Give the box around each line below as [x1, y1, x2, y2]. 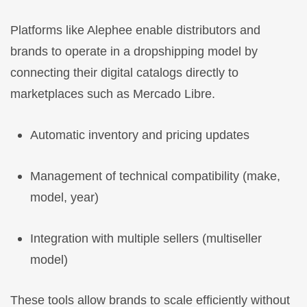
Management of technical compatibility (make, [29, 169, 280, 183]
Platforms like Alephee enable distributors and [10, 23, 260, 38]
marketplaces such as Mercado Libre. [10, 87, 215, 101]
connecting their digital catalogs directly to [10, 66, 238, 80]
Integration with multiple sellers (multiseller [29, 231, 262, 245]
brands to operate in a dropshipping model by [10, 45, 258, 59]
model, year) [29, 190, 99, 204]
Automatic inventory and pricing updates [29, 128, 249, 143]
